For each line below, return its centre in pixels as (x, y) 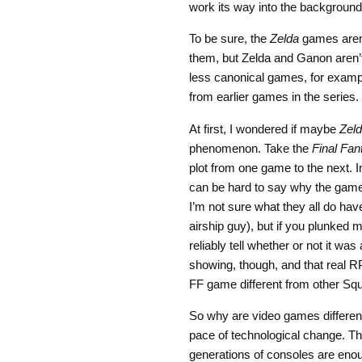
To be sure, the (229, 39)
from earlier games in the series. (274, 97)
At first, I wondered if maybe (264, 128)
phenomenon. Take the (250, 148)
